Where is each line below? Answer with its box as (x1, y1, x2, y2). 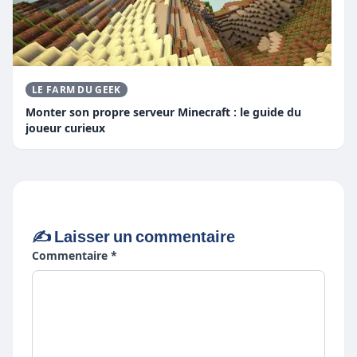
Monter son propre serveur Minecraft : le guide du (25, 104, 301, 119)
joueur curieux (25, 120, 105, 135)
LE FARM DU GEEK (32, 83, 121, 96)
